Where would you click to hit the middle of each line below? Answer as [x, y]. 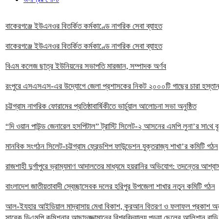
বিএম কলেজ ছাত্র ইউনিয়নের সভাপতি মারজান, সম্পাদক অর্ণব [86, 66]
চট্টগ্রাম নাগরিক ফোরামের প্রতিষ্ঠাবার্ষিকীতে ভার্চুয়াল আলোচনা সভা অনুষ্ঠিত [101, 107]
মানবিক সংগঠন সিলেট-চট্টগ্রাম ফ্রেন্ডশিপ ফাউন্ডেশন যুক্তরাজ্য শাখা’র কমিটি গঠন [112, 147]
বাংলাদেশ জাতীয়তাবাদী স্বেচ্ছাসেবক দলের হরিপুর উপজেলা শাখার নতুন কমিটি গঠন [110, 187]
